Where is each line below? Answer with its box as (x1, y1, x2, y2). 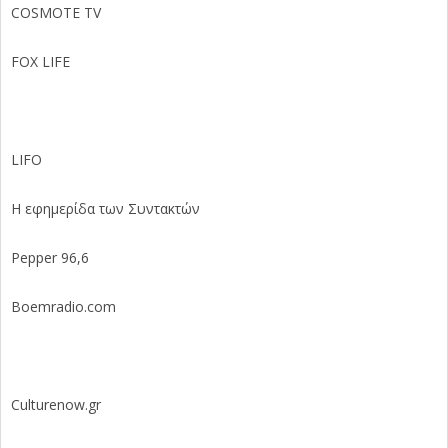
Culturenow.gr (11, 394, 101, 414)
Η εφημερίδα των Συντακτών (11, 198, 200, 218)
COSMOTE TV (11, 2, 101, 22)
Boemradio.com (11, 296, 116, 316)
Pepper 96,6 (11, 247, 89, 267)
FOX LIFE (11, 51, 70, 71)
